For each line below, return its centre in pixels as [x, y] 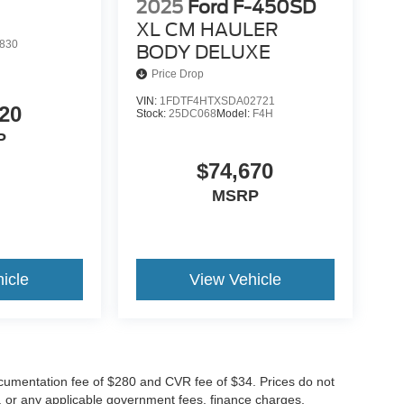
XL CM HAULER [207, 30]
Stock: [152, 114]
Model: [234, 114]
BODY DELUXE [203, 53]
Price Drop [177, 74]
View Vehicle [235, 280]
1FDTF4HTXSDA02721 [217, 101]
